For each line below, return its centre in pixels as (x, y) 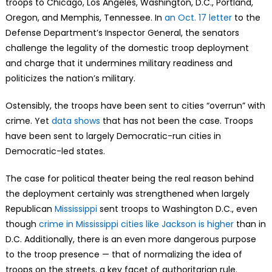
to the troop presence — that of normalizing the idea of (124, 254)
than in (250, 224)
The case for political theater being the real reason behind (129, 178)
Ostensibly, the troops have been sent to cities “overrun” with (135, 105)
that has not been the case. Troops (176, 121)
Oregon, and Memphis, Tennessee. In (85, 17)
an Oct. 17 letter (198, 17)
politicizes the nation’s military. (70, 78)
